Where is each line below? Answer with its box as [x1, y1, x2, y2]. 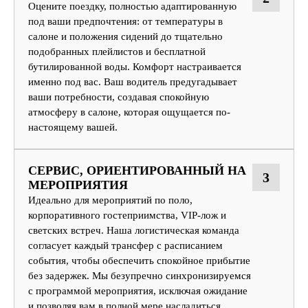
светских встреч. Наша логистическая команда [28, 224, 239, 236]
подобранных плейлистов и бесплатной [28, 45, 206, 57]
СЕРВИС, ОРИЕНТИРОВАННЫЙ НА [28, 163, 246, 177]
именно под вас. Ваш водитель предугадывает [28, 76, 237, 87]
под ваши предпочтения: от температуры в [28, 15, 223, 27]
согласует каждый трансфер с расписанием [28, 239, 223, 251]
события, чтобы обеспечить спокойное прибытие [28, 254, 250, 266]
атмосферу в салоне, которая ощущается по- [28, 106, 230, 118]
